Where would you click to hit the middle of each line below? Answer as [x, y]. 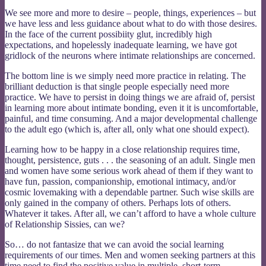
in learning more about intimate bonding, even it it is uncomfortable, [132, 107]
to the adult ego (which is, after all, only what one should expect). [127, 129]
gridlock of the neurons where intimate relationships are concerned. [130, 55]
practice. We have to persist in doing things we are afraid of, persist [130, 97]
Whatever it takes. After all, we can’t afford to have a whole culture [130, 213]
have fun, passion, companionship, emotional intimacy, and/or [120, 181]
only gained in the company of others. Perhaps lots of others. [118, 202]
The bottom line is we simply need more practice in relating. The [125, 75]
